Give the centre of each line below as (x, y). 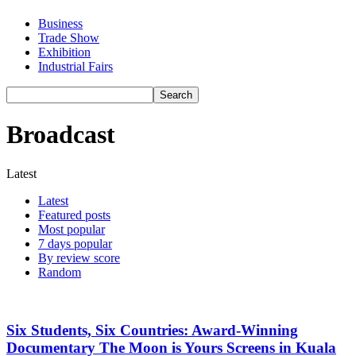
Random (60, 272)
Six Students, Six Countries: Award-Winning (152, 330)
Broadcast (61, 135)
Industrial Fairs (75, 66)
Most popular (72, 229)
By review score (79, 257)
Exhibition (64, 52)
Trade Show (69, 38)
